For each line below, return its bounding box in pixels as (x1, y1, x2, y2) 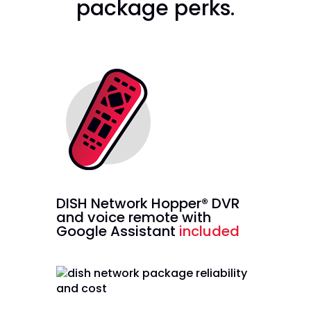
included (178, 221, 239, 241)
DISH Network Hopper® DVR (56, 193, 239, 213)
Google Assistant (56, 221, 179, 241)
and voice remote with (56, 207, 211, 227)
